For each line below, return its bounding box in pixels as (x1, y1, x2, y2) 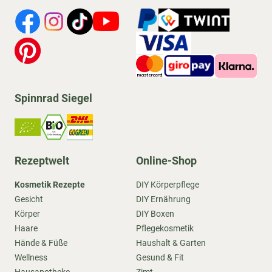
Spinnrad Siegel (15, 92, 92, 104)
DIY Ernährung (136, 194, 191, 204)
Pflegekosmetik (136, 223, 194, 233)
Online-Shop (136, 154, 197, 167)
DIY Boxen (136, 209, 174, 219)
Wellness (15, 253, 47, 262)
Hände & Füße (15, 238, 67, 248)
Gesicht (15, 194, 43, 204)
